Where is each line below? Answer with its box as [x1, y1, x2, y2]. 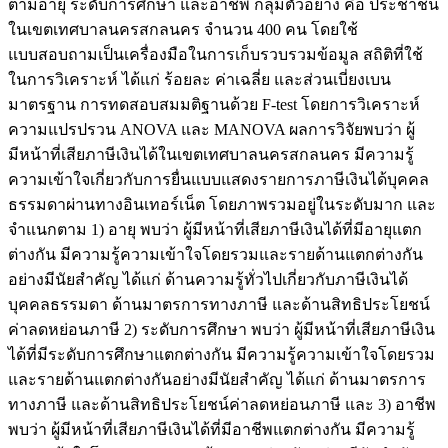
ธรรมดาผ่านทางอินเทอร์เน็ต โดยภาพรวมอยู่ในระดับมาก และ [8, 196, 436, 214]
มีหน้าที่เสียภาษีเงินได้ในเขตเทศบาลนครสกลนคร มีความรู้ [8, 146, 414, 164]
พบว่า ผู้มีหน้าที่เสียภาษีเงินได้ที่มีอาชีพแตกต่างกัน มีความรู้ [8, 421, 415, 439]
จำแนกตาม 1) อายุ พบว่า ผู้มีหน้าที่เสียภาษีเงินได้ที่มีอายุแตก [8, 221, 422, 239]
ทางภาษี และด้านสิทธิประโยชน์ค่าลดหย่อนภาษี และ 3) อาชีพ [8, 396, 436, 414]
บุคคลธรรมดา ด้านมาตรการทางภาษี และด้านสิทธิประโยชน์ [8, 296, 430, 314]
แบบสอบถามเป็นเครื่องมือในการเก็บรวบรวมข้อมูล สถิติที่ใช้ [8, 46, 423, 64]
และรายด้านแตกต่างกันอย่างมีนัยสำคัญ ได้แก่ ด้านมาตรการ [8, 371, 426, 389]
